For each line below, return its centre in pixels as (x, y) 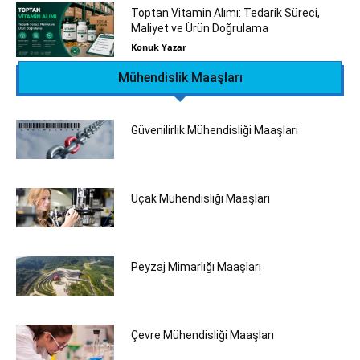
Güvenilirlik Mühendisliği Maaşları (214, 131)
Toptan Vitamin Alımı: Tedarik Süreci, (225, 12)
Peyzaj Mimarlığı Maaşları (196, 267)
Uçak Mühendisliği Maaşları (200, 199)
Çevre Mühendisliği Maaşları (202, 335)
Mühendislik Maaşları (180, 78)
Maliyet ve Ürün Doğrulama (199, 28)
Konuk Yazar (158, 47)
